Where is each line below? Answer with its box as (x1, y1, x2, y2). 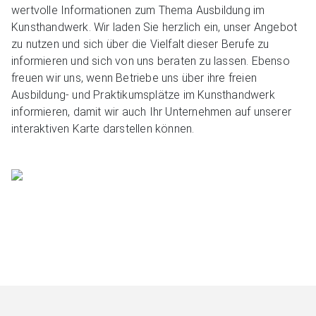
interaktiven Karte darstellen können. (11, 121, 195, 135)
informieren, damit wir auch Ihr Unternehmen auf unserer (11, 104, 292, 119)
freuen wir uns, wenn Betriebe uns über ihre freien (11, 71, 257, 85)
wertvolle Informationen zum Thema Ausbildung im (11, 3, 265, 17)
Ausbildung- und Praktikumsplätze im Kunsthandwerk (11, 87, 275, 102)
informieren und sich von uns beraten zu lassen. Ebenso (11, 54, 290, 68)
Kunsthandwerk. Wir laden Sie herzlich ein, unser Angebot (11, 20, 298, 34)
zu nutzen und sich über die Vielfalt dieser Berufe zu (11, 37, 269, 51)
